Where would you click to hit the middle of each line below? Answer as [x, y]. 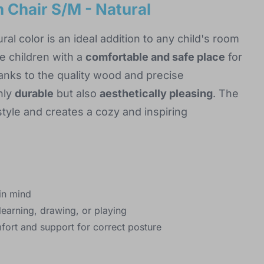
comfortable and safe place [155, 57]
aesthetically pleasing [156, 94]
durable [34, 94]
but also [77, 94]
